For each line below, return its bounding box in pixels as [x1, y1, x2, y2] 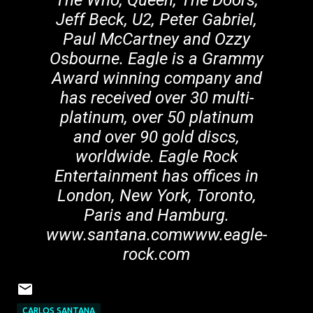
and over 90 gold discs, [73, 127, 240, 147]
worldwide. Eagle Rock [75, 147, 238, 166]
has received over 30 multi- [59, 88, 254, 108]
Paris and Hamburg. [84, 205, 229, 225]
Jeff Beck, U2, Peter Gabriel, [56, 10, 257, 29]
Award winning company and [51, 68, 262, 88]
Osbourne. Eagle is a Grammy [50, 49, 263, 68]
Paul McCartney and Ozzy [63, 29, 250, 49]
